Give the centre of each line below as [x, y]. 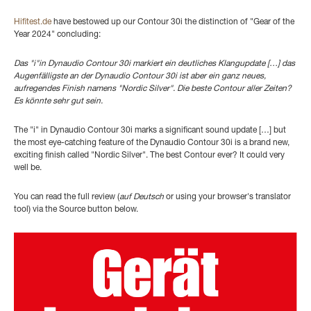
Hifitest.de [33, 23]
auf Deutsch [142, 197]
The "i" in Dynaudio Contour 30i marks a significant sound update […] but [150, 131]
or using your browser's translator [227, 197]
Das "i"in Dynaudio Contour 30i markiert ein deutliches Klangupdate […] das [154, 64]
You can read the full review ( [67, 197]
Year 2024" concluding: [57, 35]
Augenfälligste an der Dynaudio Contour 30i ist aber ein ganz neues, [140, 77]
